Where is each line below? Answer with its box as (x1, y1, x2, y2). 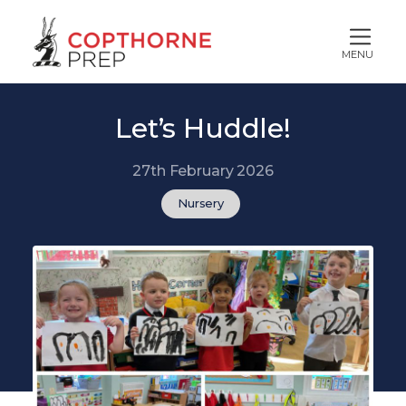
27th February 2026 (132, 162, 274, 180)
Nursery (178, 195, 224, 210)
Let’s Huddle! (114, 111, 292, 146)
